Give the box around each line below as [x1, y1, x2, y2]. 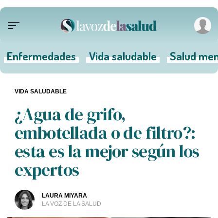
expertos [15, 158, 79, 182]
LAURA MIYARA [41, 192, 87, 199]
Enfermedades [6, 48, 76, 63]
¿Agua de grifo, [15, 102, 126, 126]
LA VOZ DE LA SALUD [41, 200, 101, 207]
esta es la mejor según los [15, 139, 200, 163]
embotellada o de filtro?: [15, 121, 196, 145]
